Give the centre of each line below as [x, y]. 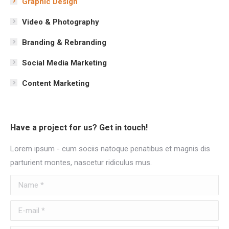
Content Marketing [56, 83]
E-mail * [24, 207]
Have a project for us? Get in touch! [79, 128]
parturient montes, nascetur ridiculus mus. [81, 163]
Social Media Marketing [64, 63]
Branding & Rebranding [64, 42]
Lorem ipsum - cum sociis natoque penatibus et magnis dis [110, 149]
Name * [23, 181]
